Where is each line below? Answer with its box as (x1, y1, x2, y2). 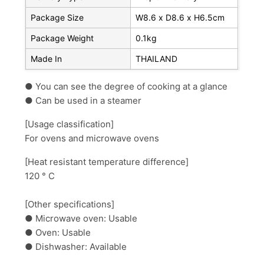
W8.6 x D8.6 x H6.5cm (136, 12, 225, 23)
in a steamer (90, 95, 142, 107)
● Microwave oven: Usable (25, 213, 138, 225)
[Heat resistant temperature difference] (25, 156, 189, 168)
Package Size (31, 12, 84, 23)
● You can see (25, 81, 89, 93)
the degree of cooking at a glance (88, 81, 228, 93)
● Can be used (25, 95, 91, 107)
